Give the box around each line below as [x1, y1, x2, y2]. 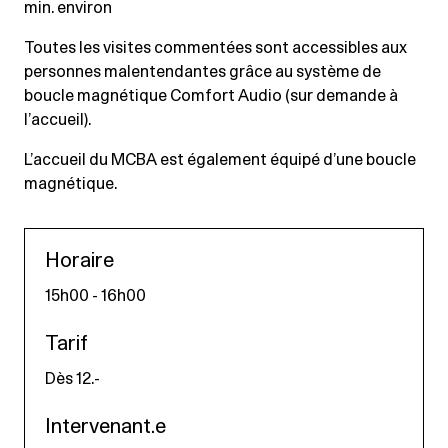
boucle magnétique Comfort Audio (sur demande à [24, 87, 398, 104]
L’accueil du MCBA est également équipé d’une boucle [24, 151, 416, 168]
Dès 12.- [45, 370, 100, 387]
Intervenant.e [45, 416, 166, 437]
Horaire [45, 250, 114, 271]
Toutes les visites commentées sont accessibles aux [24, 39, 407, 56]
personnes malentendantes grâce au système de [24, 63, 381, 80]
